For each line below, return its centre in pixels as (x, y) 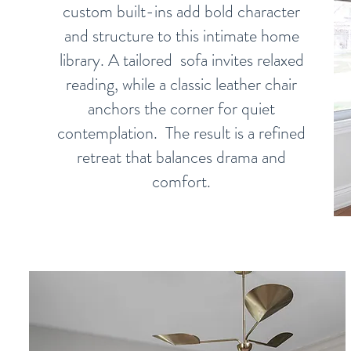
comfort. (181, 181)
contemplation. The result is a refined (181, 133)
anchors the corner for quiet (181, 109)
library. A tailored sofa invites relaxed (181, 60)
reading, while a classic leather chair (181, 84)
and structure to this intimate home (181, 36)
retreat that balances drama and (181, 157)
